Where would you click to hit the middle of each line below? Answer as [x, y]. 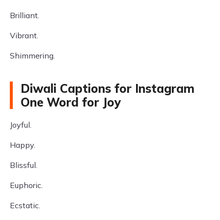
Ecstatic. [25, 205]
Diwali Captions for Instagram [108, 88]
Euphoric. [26, 185]
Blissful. [24, 165]
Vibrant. [24, 35]
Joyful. [21, 125]
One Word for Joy [71, 102]
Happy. [23, 145]
